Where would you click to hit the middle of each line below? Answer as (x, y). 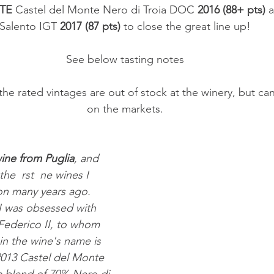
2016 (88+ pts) (231, 10)
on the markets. (125, 109)
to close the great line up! (185, 27)
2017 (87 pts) (90, 27)
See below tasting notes (125, 60)
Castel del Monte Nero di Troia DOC (105, 10)
